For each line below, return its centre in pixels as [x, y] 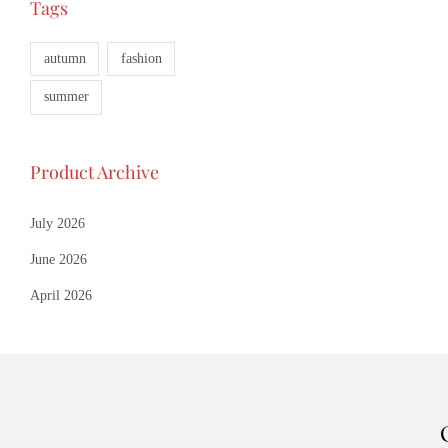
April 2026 [61, 295]
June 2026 [58, 259]
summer [66, 97]
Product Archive [94, 171]
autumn [64, 58]
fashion [141, 58]
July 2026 [57, 223]
